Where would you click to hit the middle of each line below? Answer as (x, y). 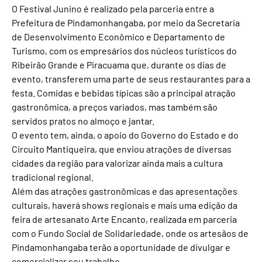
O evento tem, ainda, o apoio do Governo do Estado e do (125, 135)
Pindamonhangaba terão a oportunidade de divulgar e (121, 247)
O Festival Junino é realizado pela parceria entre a (113, 9)
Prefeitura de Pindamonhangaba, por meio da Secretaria (126, 23)
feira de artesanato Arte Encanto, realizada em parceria (124, 219)
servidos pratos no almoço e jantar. (83, 121)
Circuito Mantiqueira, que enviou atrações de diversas (122, 149)
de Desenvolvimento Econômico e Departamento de (118, 37)
